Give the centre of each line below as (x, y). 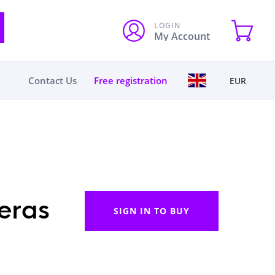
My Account (182, 36)
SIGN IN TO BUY (152, 211)
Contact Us (53, 80)
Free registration (130, 80)
